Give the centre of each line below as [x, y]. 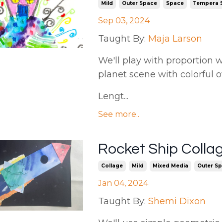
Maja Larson [175, 39]
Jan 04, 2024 [123, 183]
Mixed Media [170, 166]
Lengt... [113, 96]
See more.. [118, 114]
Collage [112, 166]
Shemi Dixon [177, 201]
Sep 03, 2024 [124, 21]
